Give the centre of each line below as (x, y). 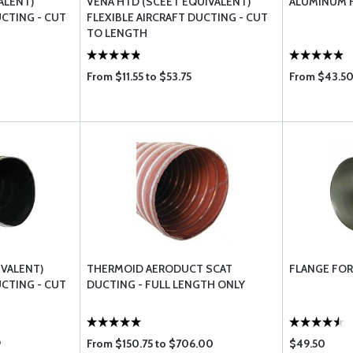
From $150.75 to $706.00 (150, 344)
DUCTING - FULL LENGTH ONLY (166, 284)
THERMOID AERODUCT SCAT (160, 269)
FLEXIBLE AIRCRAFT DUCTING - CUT (178, 17)
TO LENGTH (117, 33)
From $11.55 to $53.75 (139, 76)
